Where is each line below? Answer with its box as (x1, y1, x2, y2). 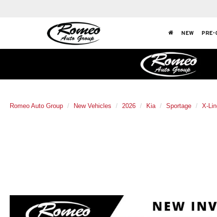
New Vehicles (74, 102, 111, 109)
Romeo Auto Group (10, 102, 63, 109)
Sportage (166, 102, 191, 109)
